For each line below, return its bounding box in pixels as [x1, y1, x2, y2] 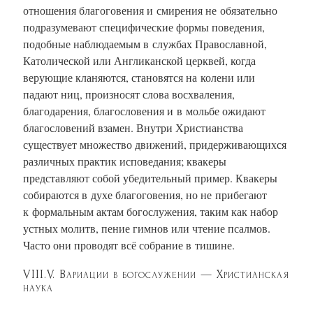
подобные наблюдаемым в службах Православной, [23, 36, 267, 51]
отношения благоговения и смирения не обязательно [23, 2, 277, 17]
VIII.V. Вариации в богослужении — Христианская [23, 267, 289, 281]
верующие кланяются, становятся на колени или [23, 69, 255, 85]
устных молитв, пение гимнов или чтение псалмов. [23, 220, 270, 235]
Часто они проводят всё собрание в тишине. [23, 237, 235, 252]
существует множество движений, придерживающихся [23, 136, 286, 152]
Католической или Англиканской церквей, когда [23, 52, 256, 68]
